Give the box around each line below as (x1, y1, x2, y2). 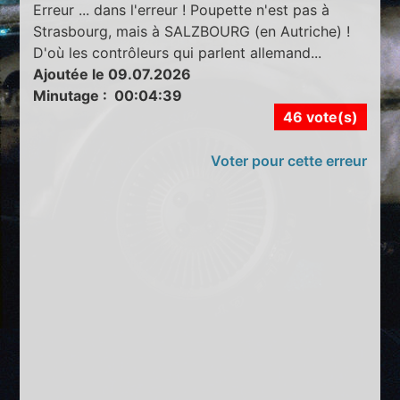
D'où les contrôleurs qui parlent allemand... (33, 43, 322, 62)
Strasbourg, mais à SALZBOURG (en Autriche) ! (33, 21, 351, 40)
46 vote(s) (282, 107, 358, 126)
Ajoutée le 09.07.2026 (33, 64, 192, 83)
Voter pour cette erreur (210, 151, 367, 170)
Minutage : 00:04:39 (33, 86, 183, 104)
